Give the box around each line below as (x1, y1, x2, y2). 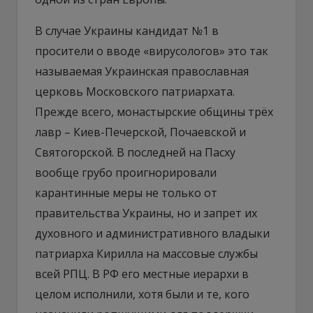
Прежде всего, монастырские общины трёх (35, 103, 273, 119)
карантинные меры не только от (35, 184, 217, 201)
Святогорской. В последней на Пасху (35, 144, 235, 160)
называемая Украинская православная (35, 63, 249, 79)
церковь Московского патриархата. (35, 83, 235, 99)
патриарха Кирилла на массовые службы (35, 245, 258, 261)
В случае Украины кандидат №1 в (35, 22, 219, 38)
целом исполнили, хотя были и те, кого (35, 286, 249, 302)
